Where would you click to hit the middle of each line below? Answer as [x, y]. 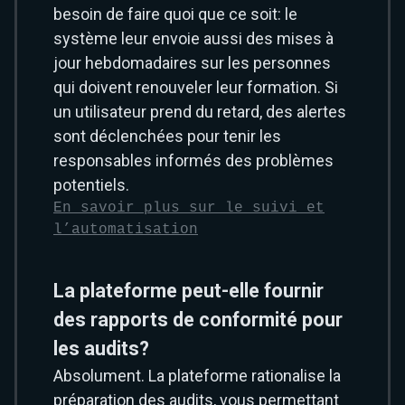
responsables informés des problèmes [193, 160]
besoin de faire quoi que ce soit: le [175, 14]
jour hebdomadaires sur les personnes [192, 63]
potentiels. [91, 185]
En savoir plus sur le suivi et [189, 208]
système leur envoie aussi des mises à [193, 38]
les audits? [101, 348]
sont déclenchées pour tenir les [167, 136]
